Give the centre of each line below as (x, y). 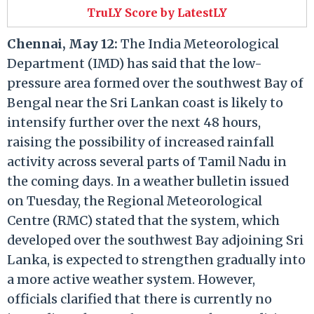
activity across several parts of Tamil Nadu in (147, 161)
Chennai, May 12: (62, 43)
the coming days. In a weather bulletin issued (148, 181)
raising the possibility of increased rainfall (141, 142)
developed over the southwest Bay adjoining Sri (155, 240)
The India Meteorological (198, 43)
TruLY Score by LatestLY (157, 12)
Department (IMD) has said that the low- (135, 63)
